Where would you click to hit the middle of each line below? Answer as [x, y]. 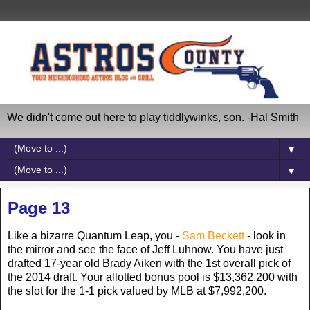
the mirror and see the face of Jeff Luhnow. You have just [145, 249]
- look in [265, 235]
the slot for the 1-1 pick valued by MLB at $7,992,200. [137, 291]
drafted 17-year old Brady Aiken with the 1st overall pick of [149, 263]
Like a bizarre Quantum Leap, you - [95, 235]
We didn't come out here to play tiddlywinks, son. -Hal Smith [153, 117]
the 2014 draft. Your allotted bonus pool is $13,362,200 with [153, 277]
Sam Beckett [213, 235]
